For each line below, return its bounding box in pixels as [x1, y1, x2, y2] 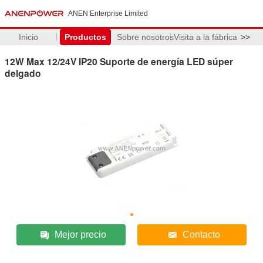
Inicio [18, 32, 38, 42]
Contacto [182, 229, 220, 240]
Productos [64, 32, 106, 42]
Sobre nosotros [116, 32, 174, 42]
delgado [5, 66, 41, 80]
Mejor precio [55, 229, 107, 240]
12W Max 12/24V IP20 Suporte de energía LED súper [5, 54, 233, 68]
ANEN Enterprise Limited [68, 9, 148, 18]
